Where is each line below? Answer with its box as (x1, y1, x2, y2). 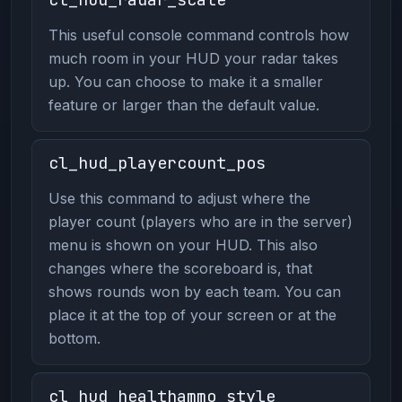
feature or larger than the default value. (48, 95, 319, 114)
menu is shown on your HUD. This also (48, 235, 318, 254)
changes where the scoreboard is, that (48, 258, 312, 277)
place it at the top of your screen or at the (48, 305, 336, 324)
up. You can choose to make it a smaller (48, 72, 323, 91)
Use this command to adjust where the (48, 188, 310, 207)
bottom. (48, 328, 100, 347)
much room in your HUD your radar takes (48, 48, 338, 67)
